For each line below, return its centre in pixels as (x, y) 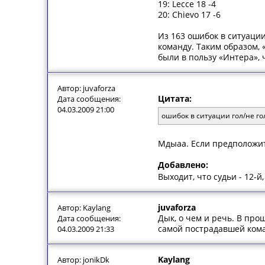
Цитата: (175, 98)
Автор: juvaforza (86, 88)
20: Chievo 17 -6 (189, 14)
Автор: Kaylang (84, 208)
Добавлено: (183, 165)
